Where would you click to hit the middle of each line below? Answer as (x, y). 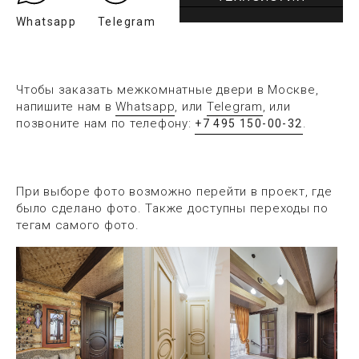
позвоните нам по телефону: (106, 123)
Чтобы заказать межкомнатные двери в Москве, (167, 89)
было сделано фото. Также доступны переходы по (172, 208)
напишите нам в (66, 106)
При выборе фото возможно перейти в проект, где (174, 191)
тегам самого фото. (78, 225)
